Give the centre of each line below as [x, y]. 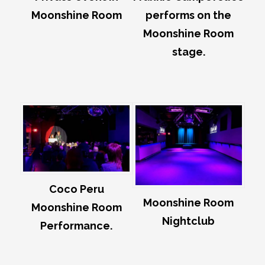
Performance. [77, 226]
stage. [188, 52]
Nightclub [189, 221]
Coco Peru [76, 189]
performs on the [189, 15]
